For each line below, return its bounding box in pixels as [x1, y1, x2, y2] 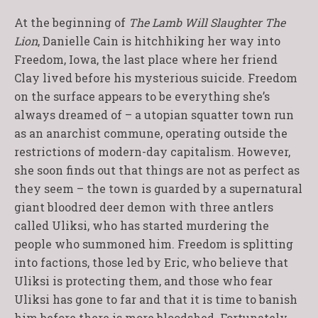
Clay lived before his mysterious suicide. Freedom [14, 70, 297, 85]
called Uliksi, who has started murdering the [14, 218, 269, 233]
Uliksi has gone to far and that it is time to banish [14, 292, 297, 307]
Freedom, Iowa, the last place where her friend [14, 52, 278, 67]
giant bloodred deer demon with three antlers [14, 199, 273, 214]
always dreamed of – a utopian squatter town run [14, 107, 294, 122]
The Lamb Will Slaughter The [128, 15, 285, 30]
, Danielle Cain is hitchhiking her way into [38, 33, 280, 48]
